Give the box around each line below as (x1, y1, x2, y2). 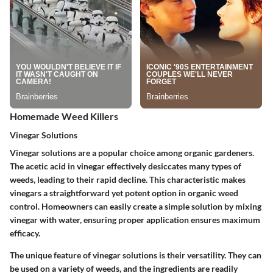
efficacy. (10, 227, 40, 238)
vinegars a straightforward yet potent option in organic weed (10, 187, 238, 198)
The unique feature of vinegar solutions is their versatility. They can (10, 249, 261, 260)
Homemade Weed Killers (10, 110, 118, 122)
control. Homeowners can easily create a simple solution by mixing (10, 200, 261, 211)
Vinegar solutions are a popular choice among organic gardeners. (10, 147, 254, 158)
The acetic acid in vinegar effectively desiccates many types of (10, 160, 241, 171)
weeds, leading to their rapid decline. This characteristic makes (10, 174, 246, 185)
